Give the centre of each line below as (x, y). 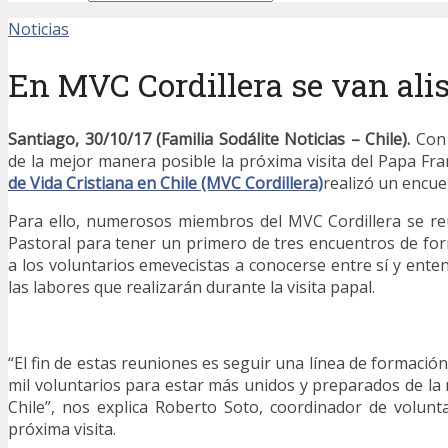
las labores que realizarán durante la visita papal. (191, 287)
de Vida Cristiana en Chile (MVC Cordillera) (165, 183)
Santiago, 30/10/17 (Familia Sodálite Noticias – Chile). (209, 139)
